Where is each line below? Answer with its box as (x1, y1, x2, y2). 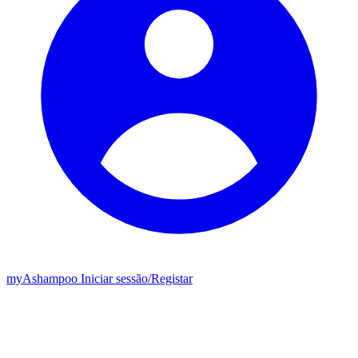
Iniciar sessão (81, 272, 148, 285)
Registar (151, 272, 193, 285)
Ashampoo (22, 272, 78, 285)
